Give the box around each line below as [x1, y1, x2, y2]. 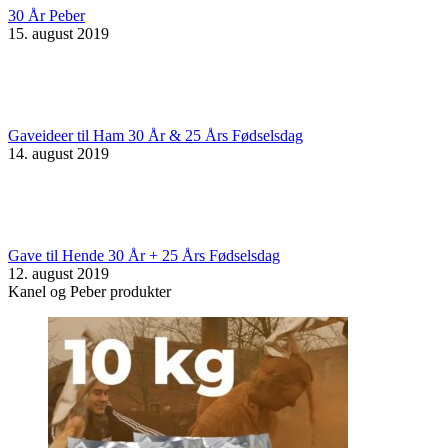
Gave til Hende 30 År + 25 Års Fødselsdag [8, 246, 280, 264]
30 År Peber [8, 6, 85, 24]
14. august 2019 [8, 144, 109, 162]
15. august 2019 [8, 24, 109, 42]
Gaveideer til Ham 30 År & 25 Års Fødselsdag [8, 126, 303, 144]
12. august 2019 [8, 264, 109, 282]
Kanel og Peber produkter [8, 282, 171, 300]
